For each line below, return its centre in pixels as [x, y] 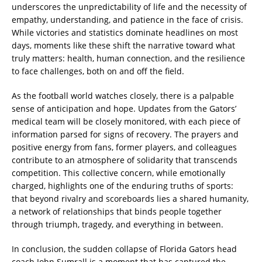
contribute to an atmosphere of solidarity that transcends [125, 160]
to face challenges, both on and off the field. [98, 71]
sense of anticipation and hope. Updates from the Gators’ [124, 109]
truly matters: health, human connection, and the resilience [128, 58]
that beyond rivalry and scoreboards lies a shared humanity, [130, 199]
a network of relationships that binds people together [117, 212]
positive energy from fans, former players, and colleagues [124, 147]
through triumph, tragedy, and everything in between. [118, 225]
